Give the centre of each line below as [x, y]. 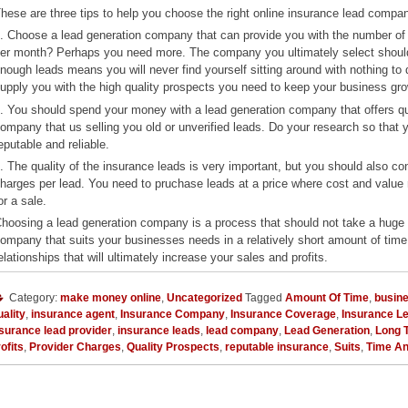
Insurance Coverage [283, 315]
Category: [33, 298]
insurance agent [73, 315]
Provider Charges [75, 347]
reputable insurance [277, 347]
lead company [242, 331]
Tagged [264, 298]
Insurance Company [173, 315]
